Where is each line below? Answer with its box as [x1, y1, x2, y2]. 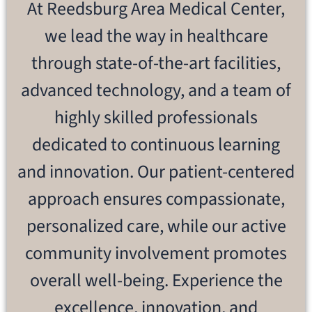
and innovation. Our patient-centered [17, 158, 295, 185]
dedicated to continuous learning [32, 131, 280, 157]
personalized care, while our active [26, 212, 286, 239]
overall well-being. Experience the [29, 267, 283, 293]
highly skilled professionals [54, 104, 258, 130]
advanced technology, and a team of [21, 77, 291, 103]
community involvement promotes [25, 240, 287, 266]
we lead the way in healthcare [44, 22, 268, 49]
